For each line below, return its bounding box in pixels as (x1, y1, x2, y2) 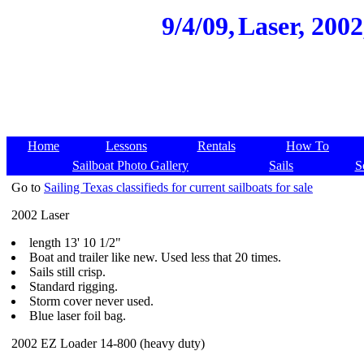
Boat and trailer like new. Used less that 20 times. (29, 250, 281, 264)
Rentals (197, 139, 236, 153)
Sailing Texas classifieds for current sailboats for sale (44, 180, 313, 194)
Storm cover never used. (29, 294, 154, 308)
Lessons (106, 139, 147, 153)
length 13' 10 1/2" (29, 236, 121, 249)
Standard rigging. (29, 279, 118, 293)
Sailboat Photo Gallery (72, 158, 188, 172)
